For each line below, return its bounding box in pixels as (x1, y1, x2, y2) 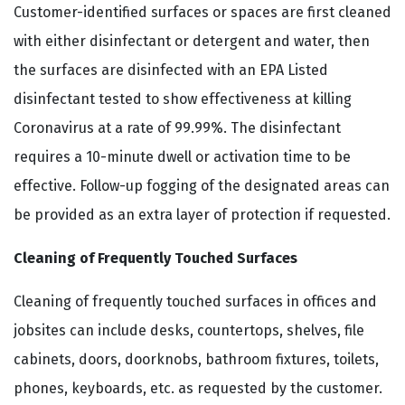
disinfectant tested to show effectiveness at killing (14, 90, 352, 108)
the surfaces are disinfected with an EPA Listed (14, 61, 328, 79)
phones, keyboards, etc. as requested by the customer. (14, 380, 382, 397)
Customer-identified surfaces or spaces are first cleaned (14, 4, 391, 21)
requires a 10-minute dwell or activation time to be (14, 148, 351, 165)
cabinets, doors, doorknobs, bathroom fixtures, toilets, (14, 351, 379, 368)
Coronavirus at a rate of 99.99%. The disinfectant (14, 119, 341, 137)
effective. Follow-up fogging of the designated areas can (14, 177, 390, 194)
